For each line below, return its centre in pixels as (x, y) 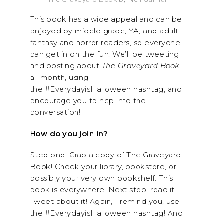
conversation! (55, 112)
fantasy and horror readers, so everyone (105, 42)
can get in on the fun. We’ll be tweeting (104, 54)
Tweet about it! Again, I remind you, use (105, 201)
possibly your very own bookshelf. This (101, 178)
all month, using (59, 77)
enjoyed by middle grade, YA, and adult (104, 31)
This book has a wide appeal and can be (106, 19)
